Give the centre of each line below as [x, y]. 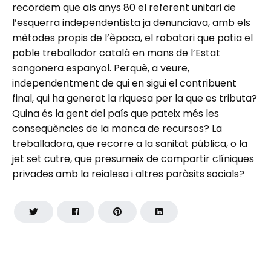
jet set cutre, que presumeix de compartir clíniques [133, 158]
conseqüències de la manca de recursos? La [117, 128]
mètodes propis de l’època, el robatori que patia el [132, 38]
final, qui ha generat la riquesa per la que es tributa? [135, 98]
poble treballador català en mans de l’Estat [116, 53]
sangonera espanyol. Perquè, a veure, [101, 68]
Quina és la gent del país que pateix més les [116, 113]
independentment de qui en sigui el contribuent [124, 83]
